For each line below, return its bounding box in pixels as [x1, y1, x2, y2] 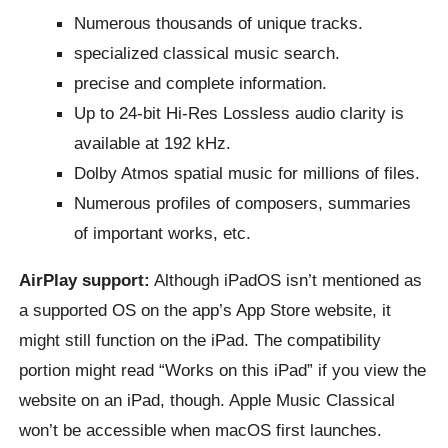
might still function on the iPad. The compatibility [19, 329, 382, 350]
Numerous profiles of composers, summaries [74, 192, 412, 213]
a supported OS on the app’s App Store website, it [19, 299, 392, 320]
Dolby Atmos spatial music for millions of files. [74, 162, 421, 183]
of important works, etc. [74, 222, 252, 243]
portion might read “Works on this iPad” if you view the [19, 359, 427, 380]
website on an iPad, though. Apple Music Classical [19, 389, 396, 410]
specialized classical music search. [74, 42, 341, 63]
